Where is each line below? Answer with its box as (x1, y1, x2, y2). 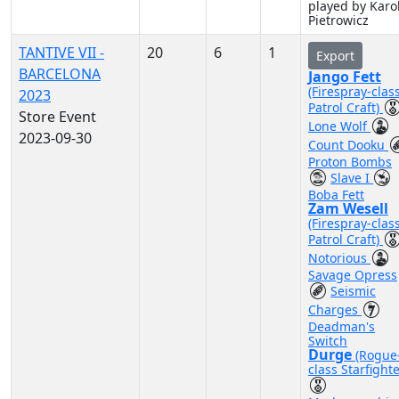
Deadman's (308, 318, 375, 335)
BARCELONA (19, 64, 101, 84)
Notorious (308, 249, 370, 266)
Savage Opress (308, 266, 397, 283)
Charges (308, 301, 362, 318)
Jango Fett (308, 67, 381, 86)
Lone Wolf (308, 118, 370, 134)
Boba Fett (308, 186, 364, 203)
